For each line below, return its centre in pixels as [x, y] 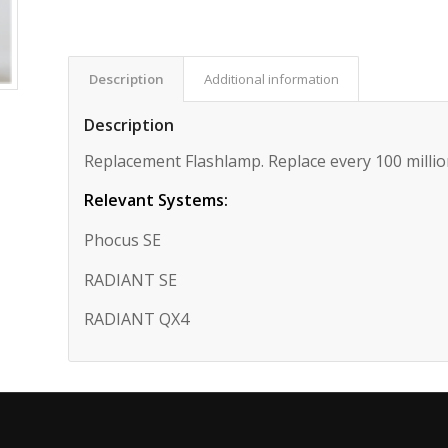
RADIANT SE [131, 279]
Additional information [272, 79]
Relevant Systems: [156, 200]
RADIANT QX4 [137, 319]
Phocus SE [123, 240]
